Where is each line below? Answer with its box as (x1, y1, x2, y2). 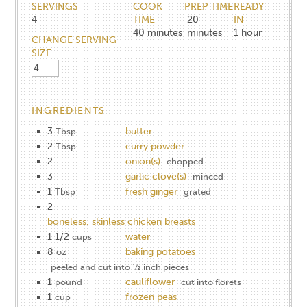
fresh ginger (125, 185, 178, 197)
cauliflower (125, 275, 175, 288)
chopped (167, 156, 204, 167)
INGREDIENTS (32, 104, 106, 116)
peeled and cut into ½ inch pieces (51, 261, 190, 272)
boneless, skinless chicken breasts (47, 215, 196, 228)
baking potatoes (125, 245, 196, 258)
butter (125, 125, 153, 137)
